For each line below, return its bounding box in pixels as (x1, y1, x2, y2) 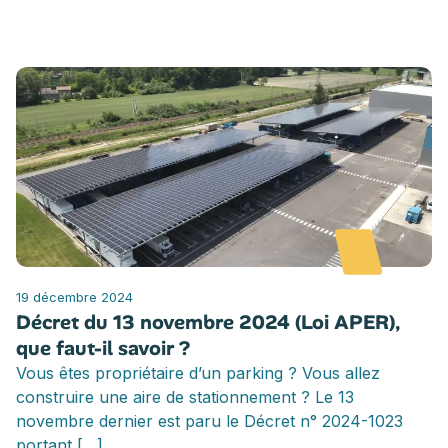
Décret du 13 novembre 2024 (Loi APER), (16, 308, 400, 335)
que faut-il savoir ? (16, 334, 190, 361)
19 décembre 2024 (16, 288, 133, 305)
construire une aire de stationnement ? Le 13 (16, 386, 354, 407)
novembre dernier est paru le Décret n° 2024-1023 (16, 410, 403, 431)
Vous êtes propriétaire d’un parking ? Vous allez (16, 362, 380, 383)
